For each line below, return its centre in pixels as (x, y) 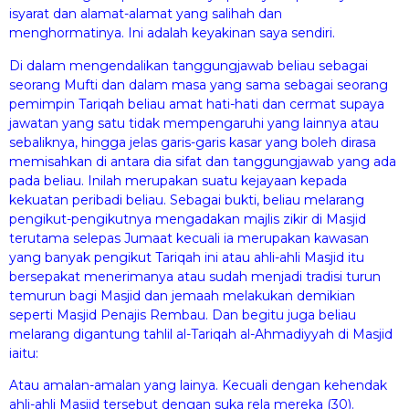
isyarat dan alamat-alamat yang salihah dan (146, 14)
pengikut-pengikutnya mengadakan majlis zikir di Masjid (188, 219)
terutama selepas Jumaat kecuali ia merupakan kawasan (189, 238)
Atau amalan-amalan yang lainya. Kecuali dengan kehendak (198, 386)
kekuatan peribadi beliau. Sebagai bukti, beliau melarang (187, 199)
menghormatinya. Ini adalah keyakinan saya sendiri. (172, 33)
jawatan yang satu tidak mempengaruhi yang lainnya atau (194, 123)
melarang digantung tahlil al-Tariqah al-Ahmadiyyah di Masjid (201, 334)
